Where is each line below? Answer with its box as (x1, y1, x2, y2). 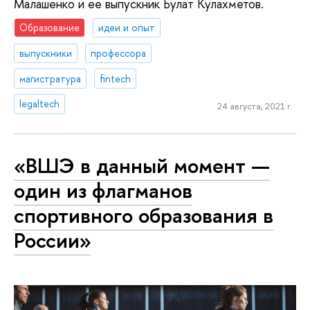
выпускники (19, 46, 73, 60)
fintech (100, 71, 131, 85)
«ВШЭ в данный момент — (14, 151, 270, 180)
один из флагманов (14, 176, 192, 205)
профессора (91, 46, 147, 60)
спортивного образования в (14, 201, 273, 230)
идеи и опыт (98, 20, 156, 34)
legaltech (19, 97, 60, 111)
